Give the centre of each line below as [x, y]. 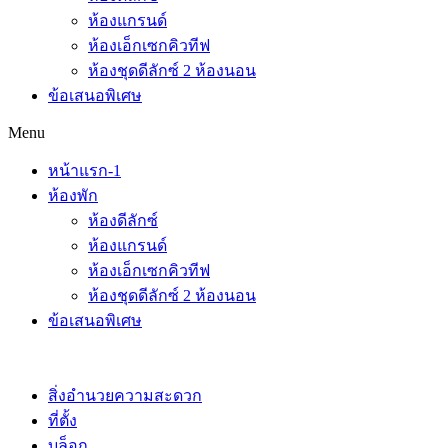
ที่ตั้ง [62, 420]
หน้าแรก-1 [84, 170]
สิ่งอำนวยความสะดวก [125, 395]
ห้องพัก [73, 195]
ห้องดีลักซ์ [123, 220]
